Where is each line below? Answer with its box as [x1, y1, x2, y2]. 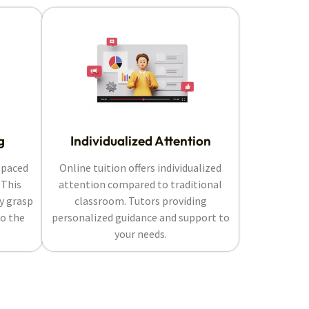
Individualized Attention [70, 132, 211, 150]
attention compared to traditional [59, 177, 222, 192]
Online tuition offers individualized [59, 161, 221, 175]
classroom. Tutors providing [74, 194, 207, 208]
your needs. [114, 227, 167, 241]
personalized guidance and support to [51, 210, 230, 225]
